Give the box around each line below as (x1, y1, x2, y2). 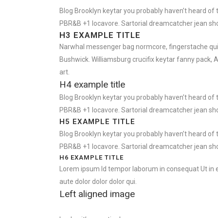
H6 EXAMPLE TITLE (59, 154, 124, 161)
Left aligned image (59, 188, 135, 200)
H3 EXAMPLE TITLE (59, 30, 141, 40)
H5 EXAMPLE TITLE (59, 117, 135, 126)
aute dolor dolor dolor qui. (59, 178, 137, 185)
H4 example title (59, 79, 125, 90)
